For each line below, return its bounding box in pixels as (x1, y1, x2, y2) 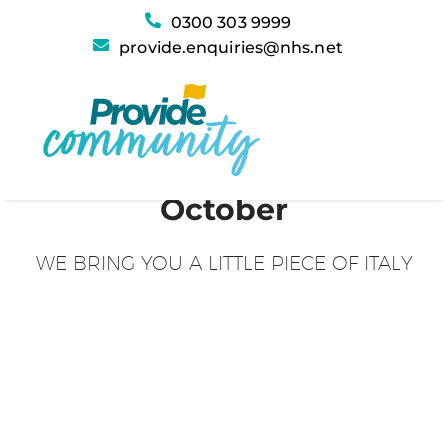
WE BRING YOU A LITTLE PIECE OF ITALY (35, 252, 413, 274)
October (160, 191, 288, 228)
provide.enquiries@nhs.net (119, 38, 343, 57)
